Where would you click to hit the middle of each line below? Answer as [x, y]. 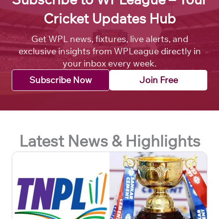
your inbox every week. [109, 63]
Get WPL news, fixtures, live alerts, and [109, 39]
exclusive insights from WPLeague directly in [109, 51]
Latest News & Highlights [109, 141]
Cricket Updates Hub [109, 18]
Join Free [158, 80]
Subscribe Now [61, 80]
